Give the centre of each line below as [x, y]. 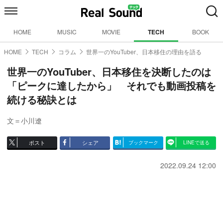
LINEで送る [196, 142]
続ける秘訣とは [42, 99]
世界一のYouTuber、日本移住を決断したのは [109, 71]
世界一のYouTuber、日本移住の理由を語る [144, 52]
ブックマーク [143, 142]
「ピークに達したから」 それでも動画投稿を [111, 85]
